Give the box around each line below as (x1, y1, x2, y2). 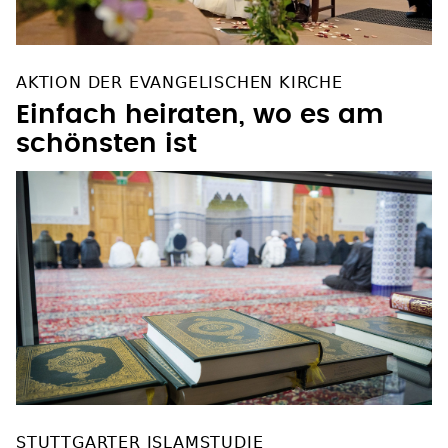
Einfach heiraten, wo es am (16, 102, 384, 129)
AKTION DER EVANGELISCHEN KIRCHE (16, 73, 343, 93)
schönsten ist (16, 131, 197, 158)
